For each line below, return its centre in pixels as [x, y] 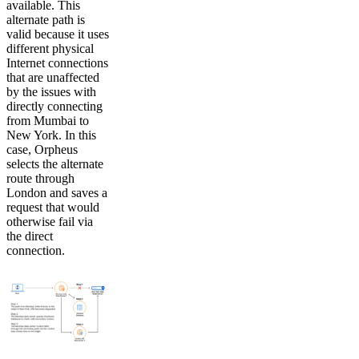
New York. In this [51, 135]
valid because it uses [58, 34]
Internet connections [57, 63]
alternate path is [46, 20]
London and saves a [57, 193]
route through [40, 179]
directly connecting [54, 107]
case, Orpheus [42, 150]
